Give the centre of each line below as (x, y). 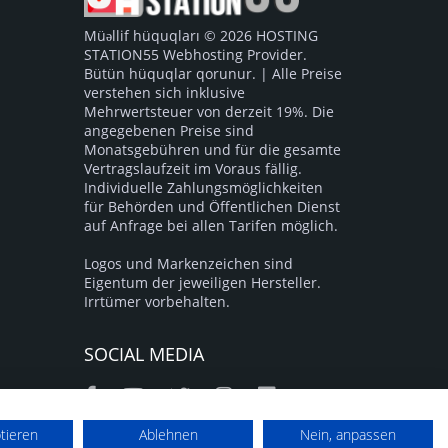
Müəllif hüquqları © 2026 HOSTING (200, 35)
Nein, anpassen (348, 434)
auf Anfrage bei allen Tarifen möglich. (210, 225)
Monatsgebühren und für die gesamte (212, 149)
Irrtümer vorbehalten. (156, 301)
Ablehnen (168, 434)
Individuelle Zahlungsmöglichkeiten (203, 187)
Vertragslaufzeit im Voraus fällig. (192, 168)
